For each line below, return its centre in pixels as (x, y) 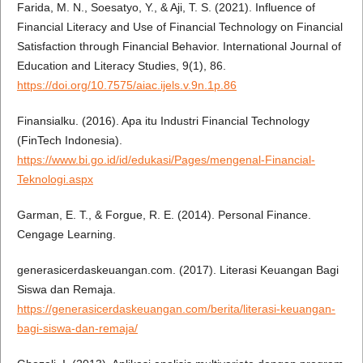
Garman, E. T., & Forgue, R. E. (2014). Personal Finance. (164, 215)
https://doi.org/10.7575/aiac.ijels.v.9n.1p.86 (126, 85)
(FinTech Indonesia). (69, 141)
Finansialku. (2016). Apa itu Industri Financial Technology (163, 121)
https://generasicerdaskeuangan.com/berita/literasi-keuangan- (176, 309)
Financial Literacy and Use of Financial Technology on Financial (179, 27)
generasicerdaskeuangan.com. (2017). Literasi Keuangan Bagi (177, 270)
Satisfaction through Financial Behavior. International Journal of (179, 47)
